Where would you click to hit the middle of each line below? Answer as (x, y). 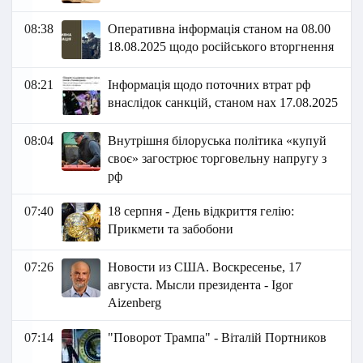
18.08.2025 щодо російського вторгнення (221, 47)
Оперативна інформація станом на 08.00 (220, 29)
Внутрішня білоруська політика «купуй (218, 141)
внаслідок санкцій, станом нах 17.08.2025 (223, 103)
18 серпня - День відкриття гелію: (201, 211)
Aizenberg (135, 303)
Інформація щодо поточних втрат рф (209, 85)
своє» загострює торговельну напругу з (218, 159)
